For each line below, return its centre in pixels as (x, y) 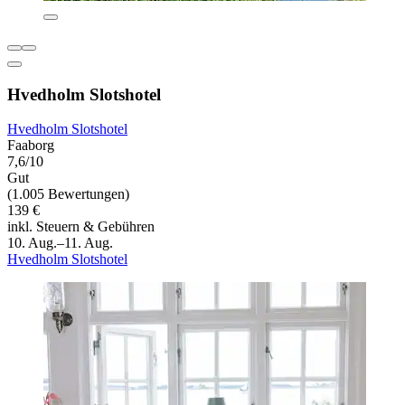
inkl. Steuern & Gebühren (81, 227)
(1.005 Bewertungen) (68, 194)
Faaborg (31, 146)
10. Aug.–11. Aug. (60, 243)
